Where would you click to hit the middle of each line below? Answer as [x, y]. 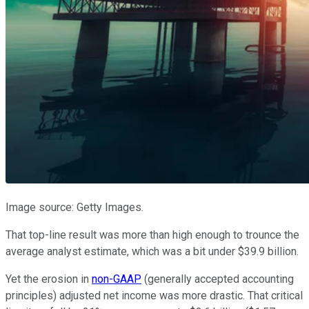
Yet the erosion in [49, 279]
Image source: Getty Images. [74, 208]
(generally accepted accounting [218, 279]
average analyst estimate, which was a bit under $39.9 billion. [152, 252]
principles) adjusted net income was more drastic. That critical [154, 296]
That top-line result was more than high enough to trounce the [152, 235]
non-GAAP [117, 279]
